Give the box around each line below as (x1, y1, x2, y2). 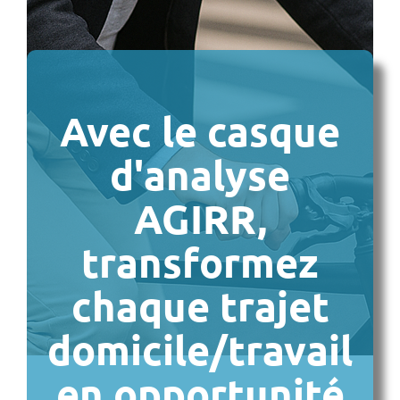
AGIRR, (133, 194, 267, 245)
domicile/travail (47, 325, 353, 376)
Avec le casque (60, 106, 340, 157)
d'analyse (110, 150, 290, 201)
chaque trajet (71, 281, 329, 332)
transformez (81, 237, 319, 288)
